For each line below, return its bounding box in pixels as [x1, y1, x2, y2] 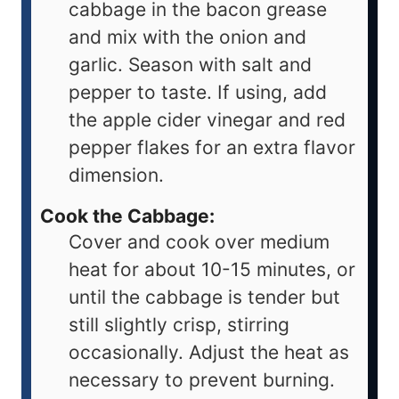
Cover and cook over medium [69, 230, 330, 253]
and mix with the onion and [69, 26, 306, 49]
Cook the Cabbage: [40, 204, 215, 227]
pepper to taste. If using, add [69, 81, 327, 104]
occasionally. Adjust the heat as [69, 340, 349, 363]
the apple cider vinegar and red [69, 109, 346, 132]
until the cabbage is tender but [69, 285, 340, 308]
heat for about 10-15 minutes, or [69, 257, 355, 281]
